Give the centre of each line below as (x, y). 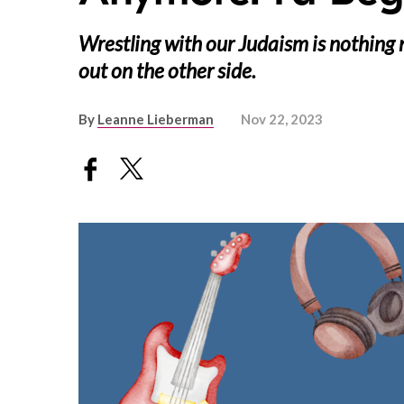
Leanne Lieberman (156, 119)
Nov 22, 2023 (282, 119)
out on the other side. (167, 71)
